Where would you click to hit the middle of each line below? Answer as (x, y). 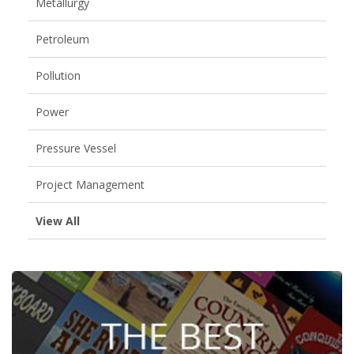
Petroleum (62, 39)
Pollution (58, 75)
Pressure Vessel (76, 148)
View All (58, 220)
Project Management (90, 184)
